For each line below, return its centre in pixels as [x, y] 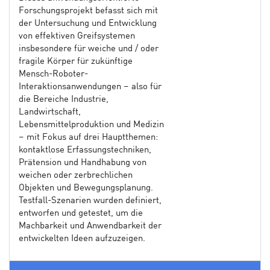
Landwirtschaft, [50, 112]
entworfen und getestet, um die [81, 213]
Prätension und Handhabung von [83, 163]
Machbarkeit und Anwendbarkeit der [90, 226]
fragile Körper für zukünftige [76, 61]
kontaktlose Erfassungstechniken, [85, 150]
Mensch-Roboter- [53, 74]
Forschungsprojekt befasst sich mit [88, 11]
